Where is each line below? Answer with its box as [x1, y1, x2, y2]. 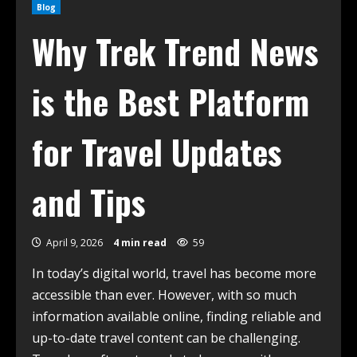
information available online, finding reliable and [32, 308, 321, 325]
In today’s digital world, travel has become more [32, 265, 316, 282]
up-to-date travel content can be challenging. [32, 329, 300, 347]
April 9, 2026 [44, 236, 105, 249]
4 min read [113, 236, 167, 249]
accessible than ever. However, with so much [32, 286, 296, 304]
